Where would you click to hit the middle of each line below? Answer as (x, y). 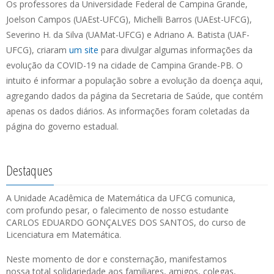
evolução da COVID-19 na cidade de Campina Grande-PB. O (124, 65)
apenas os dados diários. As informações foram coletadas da (128, 111)
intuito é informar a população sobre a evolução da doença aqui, (135, 80)
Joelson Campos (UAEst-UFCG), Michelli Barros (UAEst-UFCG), (129, 19)
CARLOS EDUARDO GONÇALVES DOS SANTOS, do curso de (126, 222)
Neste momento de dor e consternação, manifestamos (117, 259)
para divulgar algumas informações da (176, 50)
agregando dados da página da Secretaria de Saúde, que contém (135, 96)
